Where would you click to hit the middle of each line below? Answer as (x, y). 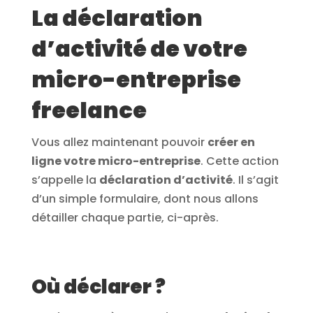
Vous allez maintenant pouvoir (119, 143)
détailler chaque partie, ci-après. (125, 218)
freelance (89, 110)
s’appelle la (65, 180)
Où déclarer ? (98, 287)
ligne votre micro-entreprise (116, 161)
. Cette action (239, 161)
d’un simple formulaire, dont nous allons (145, 199)
